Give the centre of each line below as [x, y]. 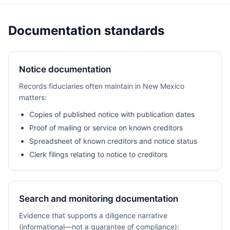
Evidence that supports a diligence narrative [93, 215]
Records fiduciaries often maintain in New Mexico [102, 86]
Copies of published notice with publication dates [112, 114]
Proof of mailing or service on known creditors [106, 128]
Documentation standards [86, 31]
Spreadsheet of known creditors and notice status [113, 141]
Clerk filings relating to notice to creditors [98, 154]
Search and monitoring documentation [99, 199]
